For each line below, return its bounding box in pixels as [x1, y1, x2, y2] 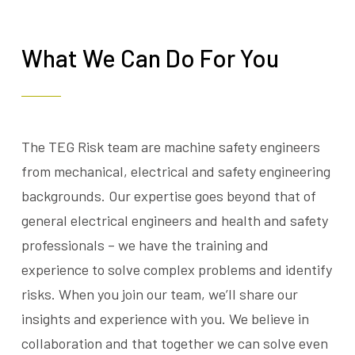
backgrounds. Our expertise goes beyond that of [21, 186, 316, 204]
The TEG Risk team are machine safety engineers [21, 137, 320, 155]
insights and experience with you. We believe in [21, 309, 309, 327]
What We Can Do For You [21, 42, 279, 72]
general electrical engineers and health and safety [21, 211, 328, 229]
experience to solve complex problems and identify [21, 260, 332, 278]
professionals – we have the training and [21, 235, 269, 254]
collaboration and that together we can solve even [21, 334, 328, 352]
